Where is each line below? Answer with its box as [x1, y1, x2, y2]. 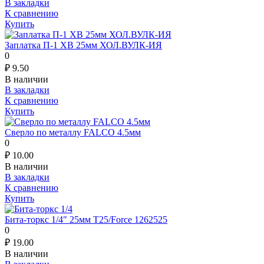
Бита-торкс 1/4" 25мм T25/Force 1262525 [5, 214, 167, 225]
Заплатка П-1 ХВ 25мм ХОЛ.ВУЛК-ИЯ [5, 39, 162, 50]
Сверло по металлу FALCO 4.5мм [5, 127, 141, 137]
